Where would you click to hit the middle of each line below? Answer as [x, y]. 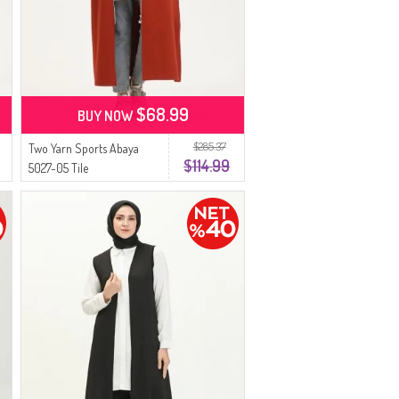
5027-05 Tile [59, 168]
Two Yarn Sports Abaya [84, 148]
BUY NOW [106, 116]
